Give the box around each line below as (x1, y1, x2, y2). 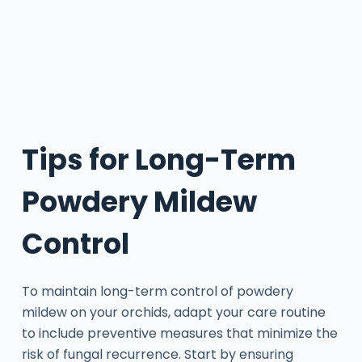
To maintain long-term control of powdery (21, 282, 293, 301)
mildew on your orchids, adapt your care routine (21, 303, 326, 322)
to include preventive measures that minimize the (21, 324, 338, 343)
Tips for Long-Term (21, 139, 296, 179)
